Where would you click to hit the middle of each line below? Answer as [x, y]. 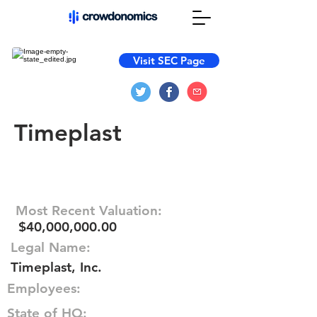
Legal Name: [51, 247]
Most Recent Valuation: [89, 211]
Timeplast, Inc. [56, 267]
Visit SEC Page [169, 60]
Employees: [44, 288]
